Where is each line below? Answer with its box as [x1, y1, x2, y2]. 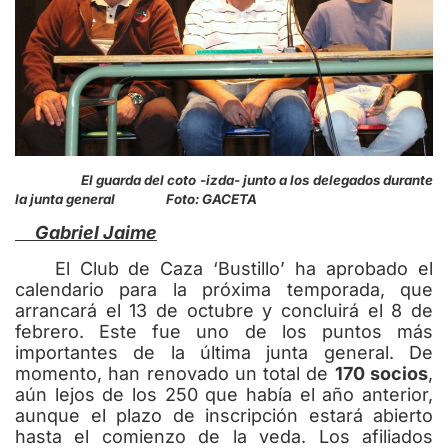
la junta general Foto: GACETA [15, 190, 257, 207]
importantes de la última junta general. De [15, 341, 433, 363]
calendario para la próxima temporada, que [15, 278, 433, 300]
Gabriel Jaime [15, 222, 157, 244]
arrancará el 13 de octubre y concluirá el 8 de [15, 299, 433, 321]
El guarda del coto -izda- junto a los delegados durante [15, 171, 433, 188]
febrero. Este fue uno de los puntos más [15, 320, 433, 342]
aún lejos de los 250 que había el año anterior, [15, 383, 433, 405]
